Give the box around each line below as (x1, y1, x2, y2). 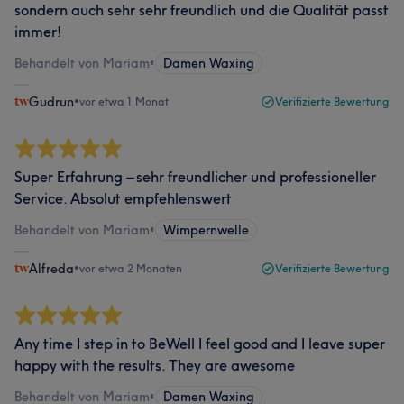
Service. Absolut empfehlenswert (14, 189, 232, 207)
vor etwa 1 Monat (79, 95, 169, 108)
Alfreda (29, 261, 74, 277)
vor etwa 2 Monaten (79, 262, 182, 275)
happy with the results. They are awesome (14, 356, 295, 374)
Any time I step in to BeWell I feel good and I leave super (14, 335, 385, 353)
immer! (14, 23, 61, 41)
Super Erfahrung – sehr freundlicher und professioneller (14, 168, 376, 186)
